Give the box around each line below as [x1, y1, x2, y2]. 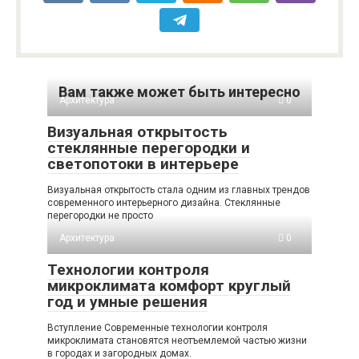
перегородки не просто [47, 210, 153, 221]
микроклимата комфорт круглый [47, 276, 291, 295]
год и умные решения [47, 292, 208, 311]
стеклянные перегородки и [47, 139, 250, 157]
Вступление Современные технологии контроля [47, 322, 268, 333]
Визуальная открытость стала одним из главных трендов [47, 184, 310, 196]
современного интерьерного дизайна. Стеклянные [47, 197, 280, 208]
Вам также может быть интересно [58, 83, 301, 100]
